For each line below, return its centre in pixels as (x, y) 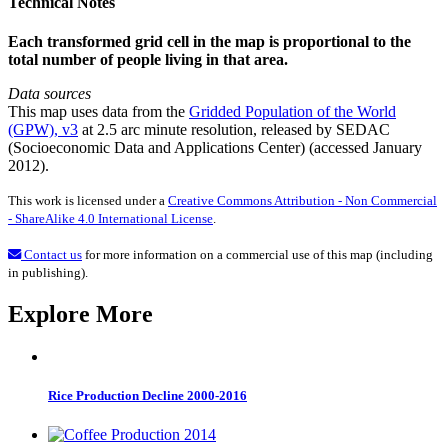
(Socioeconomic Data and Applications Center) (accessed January (215, 147)
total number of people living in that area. (148, 59)
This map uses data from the (98, 111)
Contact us (51, 254)
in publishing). (48, 272)
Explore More (80, 313)
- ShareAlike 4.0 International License (110, 218)
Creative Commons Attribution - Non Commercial (302, 200)
